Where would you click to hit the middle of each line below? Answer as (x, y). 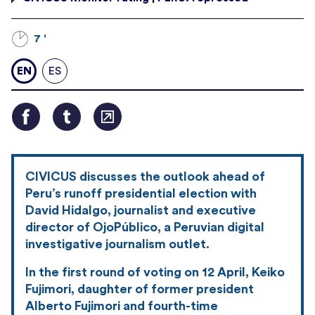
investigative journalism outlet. (117, 244)
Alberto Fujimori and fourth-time (122, 306)
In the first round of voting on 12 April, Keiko (155, 272)
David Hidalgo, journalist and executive (141, 210)
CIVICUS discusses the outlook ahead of (145, 176)
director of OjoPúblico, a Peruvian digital (145, 227)
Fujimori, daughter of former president (140, 289)
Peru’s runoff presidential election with (141, 193)
